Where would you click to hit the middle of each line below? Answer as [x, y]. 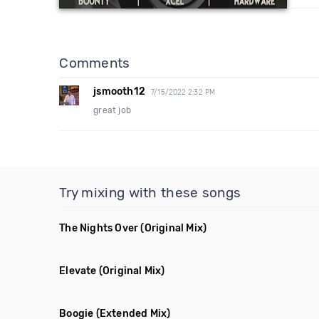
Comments [95, 63]
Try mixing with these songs [150, 193]
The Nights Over [99, 228]
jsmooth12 [120, 91]
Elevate [78, 271]
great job [113, 110]
